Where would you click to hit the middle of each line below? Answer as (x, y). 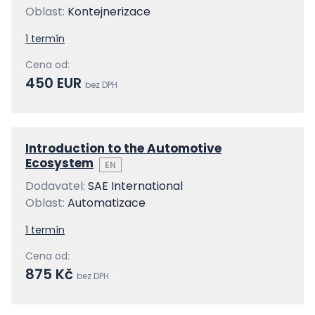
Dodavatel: (57, 186)
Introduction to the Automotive (123, 148)
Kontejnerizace (109, 12)
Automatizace (107, 203)
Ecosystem (59, 163)
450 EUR (55, 83)
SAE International (135, 186)
